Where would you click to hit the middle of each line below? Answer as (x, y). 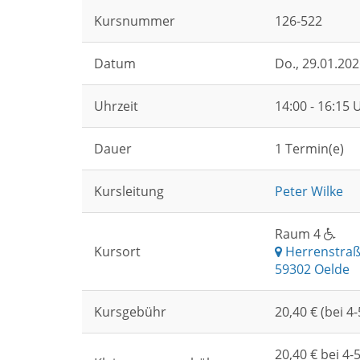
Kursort (117, 252)
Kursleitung (129, 191)
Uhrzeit (116, 106)
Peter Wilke (309, 191)
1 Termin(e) (309, 149)
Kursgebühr (130, 312)
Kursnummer (135, 21)
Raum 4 (299, 234)
